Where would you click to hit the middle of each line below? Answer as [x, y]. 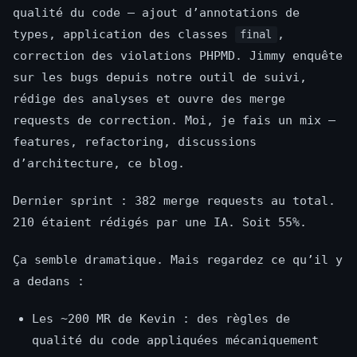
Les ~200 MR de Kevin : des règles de [161, 319]
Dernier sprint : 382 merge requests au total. [174, 201]
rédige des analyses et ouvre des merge [149, 99]
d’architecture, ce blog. [99, 164]
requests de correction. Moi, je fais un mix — [174, 121]
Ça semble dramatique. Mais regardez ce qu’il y [178, 260]
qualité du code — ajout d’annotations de [156, 13]
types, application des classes [124, 35]
